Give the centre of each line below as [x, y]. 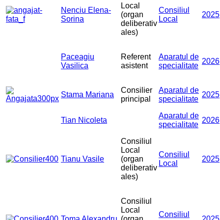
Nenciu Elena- [86, 10]
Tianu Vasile [82, 159]
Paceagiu [78, 57]
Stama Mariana [87, 95]
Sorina [72, 19]
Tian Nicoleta [84, 120]
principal [136, 99]
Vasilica [75, 66]
